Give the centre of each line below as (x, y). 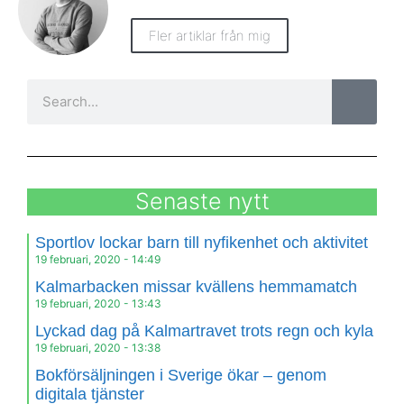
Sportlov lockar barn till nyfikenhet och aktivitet (202, 242)
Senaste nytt (202, 201)
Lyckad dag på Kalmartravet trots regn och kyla (204, 331)
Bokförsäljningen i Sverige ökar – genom (181, 375)
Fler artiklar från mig (210, 36)
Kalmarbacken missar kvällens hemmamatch (196, 286)
